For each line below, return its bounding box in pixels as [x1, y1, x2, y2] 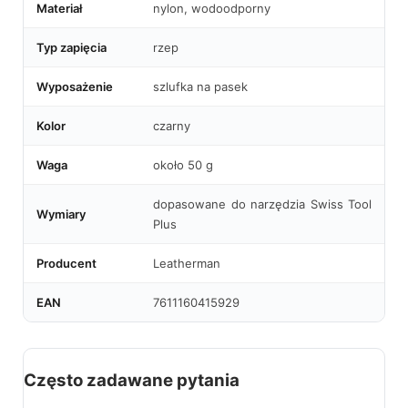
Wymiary [36, 206, 86, 221]
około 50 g [153, 157, 213, 172]
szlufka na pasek [153, 78, 248, 94]
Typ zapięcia [36, 39, 107, 55]
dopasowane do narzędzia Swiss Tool [153, 196, 372, 211]
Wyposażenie [36, 78, 113, 94]
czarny [153, 117, 190, 133]
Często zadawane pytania [24, 369, 240, 391]
